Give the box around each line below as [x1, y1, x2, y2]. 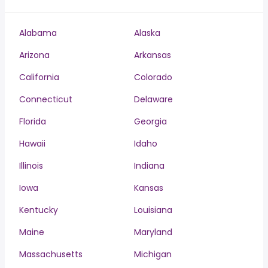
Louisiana [134, 204, 172, 216]
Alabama [19, 27, 57, 39]
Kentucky [19, 204, 58, 216]
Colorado [134, 71, 172, 83]
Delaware [134, 93, 173, 105]
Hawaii [19, 138, 45, 150]
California [19, 71, 59, 83]
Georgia [134, 115, 167, 127]
